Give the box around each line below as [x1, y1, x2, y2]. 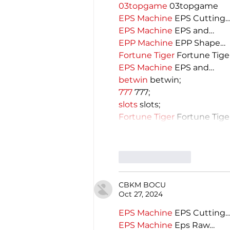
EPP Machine [119, 37, 173, 48]
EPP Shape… [173, 37, 225, 48]
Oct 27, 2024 [119, 189, 163, 199]
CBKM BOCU [119, 180, 166, 189]
